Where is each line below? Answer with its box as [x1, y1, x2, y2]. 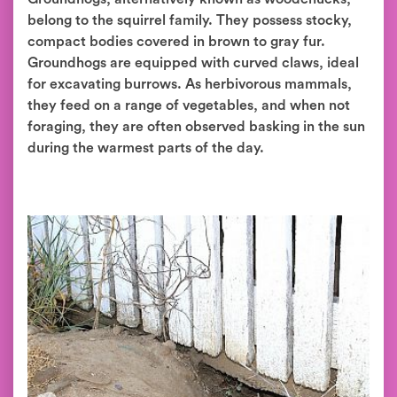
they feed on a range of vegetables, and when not [27, 97, 350, 113]
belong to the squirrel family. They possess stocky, [27, 12, 352, 27]
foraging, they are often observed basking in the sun [27, 119, 365, 134]
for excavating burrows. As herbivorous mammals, [27, 76, 352, 91]
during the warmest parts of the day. [27, 140, 264, 155]
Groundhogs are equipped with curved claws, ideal [27, 55, 359, 70]
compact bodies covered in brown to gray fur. [27, 34, 325, 49]
